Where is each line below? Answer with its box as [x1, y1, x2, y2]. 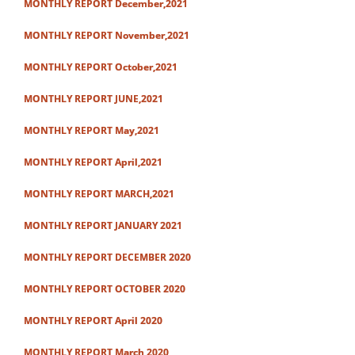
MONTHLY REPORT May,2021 [24, 124, 159, 137]
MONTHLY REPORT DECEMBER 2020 [24, 250, 191, 264]
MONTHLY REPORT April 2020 [24, 314, 162, 327]
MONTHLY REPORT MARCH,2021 [24, 187, 174, 200]
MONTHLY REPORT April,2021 [24, 155, 162, 169]
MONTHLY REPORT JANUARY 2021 [24, 219, 182, 232]
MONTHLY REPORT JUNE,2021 [24, 92, 163, 105]
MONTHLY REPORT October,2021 [24, 60, 177, 74]
